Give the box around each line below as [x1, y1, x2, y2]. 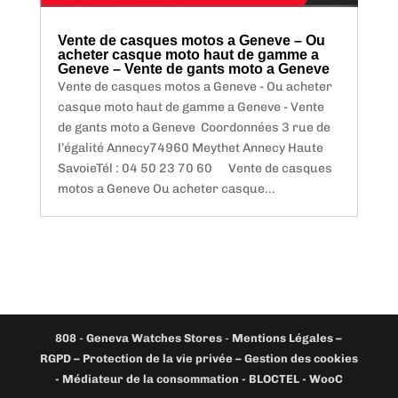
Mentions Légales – [232, 330, 343, 345]
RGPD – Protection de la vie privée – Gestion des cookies [39, 351, 358, 365]
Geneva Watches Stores [86, 330, 223, 345]
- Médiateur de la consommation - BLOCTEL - [54, 371, 309, 386]
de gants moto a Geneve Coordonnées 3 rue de [57, 119, 330, 135]
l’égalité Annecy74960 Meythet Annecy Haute [57, 139, 323, 155]
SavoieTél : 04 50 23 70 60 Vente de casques [57, 160, 332, 176]
